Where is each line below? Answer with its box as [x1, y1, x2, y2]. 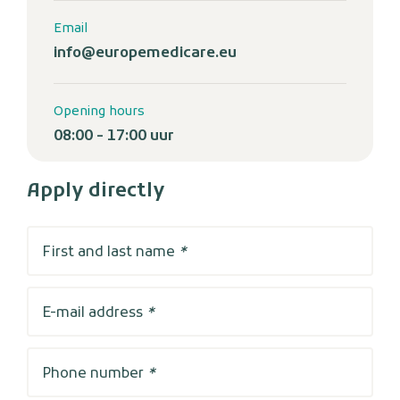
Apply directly [27, 179, 165, 205]
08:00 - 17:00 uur [54, 128, 174, 146]
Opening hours [54, 104, 145, 121]
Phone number [42, 365, 147, 384]
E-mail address [42, 304, 146, 323]
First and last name [42, 244, 179, 262]
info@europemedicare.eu [54, 45, 237, 63]
